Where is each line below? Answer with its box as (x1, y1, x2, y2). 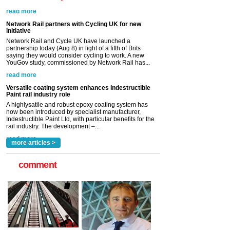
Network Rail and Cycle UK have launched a (6, 27, 130, 34)
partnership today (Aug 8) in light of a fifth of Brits (6, 34, 141, 42)
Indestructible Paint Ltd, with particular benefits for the (6, 105, 155, 112)
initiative (6, 16, 31, 24)
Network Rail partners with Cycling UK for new (6, 10, 141, 17)
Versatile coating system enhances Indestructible (6, 73, 150, 81)
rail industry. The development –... (6, 112, 100, 120)
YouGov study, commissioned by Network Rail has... (6, 48, 150, 56)
